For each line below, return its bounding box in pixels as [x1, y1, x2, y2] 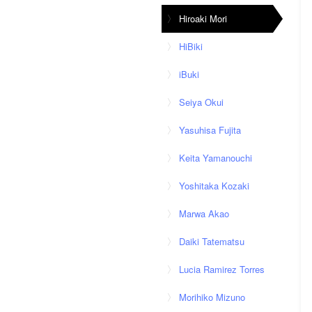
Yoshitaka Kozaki [179, 179, 249, 192]
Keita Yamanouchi [179, 151, 252, 164]
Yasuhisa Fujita [179, 123, 241, 136]
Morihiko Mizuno [179, 290, 245, 304]
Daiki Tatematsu [179, 235, 244, 248]
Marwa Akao [179, 207, 229, 220]
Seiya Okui [179, 95, 224, 109]
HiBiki [179, 40, 203, 53]
